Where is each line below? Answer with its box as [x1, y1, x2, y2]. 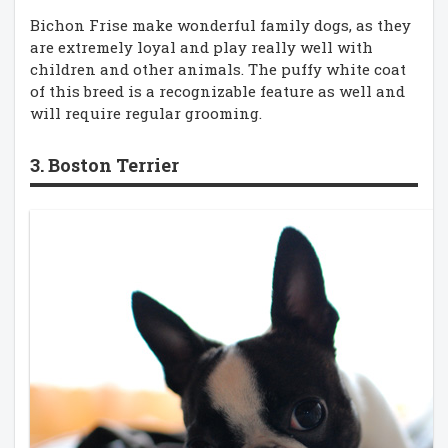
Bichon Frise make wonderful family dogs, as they [30, 15, 411, 35]
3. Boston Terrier [30, 153, 179, 177]
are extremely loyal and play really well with [30, 37, 373, 57]
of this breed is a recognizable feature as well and [30, 81, 405, 101]
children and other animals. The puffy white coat [30, 59, 406, 79]
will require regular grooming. [30, 103, 262, 123]
